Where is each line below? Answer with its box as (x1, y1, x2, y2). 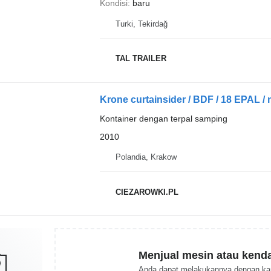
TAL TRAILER (115, 54, 166, 63)
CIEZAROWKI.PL (115, 187, 178, 197)
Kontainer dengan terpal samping (99, 113, 227, 123)
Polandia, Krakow (115, 152, 177, 162)
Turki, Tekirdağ (115, 19, 168, 28)
